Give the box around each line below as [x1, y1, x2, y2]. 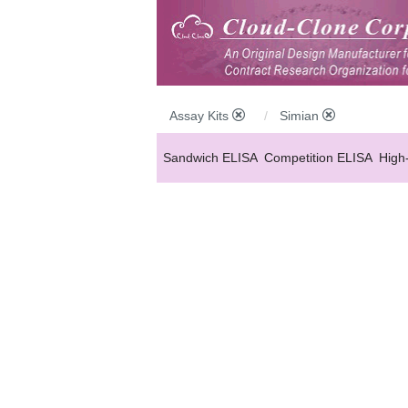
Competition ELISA [264, 149, 372, 165]
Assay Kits [169, 107, 232, 123]
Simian [280, 107, 322, 123]
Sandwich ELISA [163, 149, 258, 165]
